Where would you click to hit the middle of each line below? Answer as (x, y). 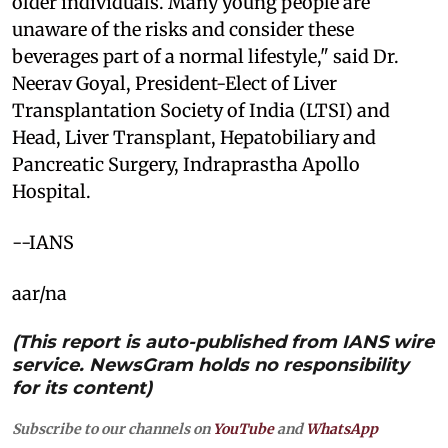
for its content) (82, 387)
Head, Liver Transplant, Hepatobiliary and (194, 137)
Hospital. (51, 191)
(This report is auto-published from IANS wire (223, 341)
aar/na (39, 293)
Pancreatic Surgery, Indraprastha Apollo (186, 164)
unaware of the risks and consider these (183, 29)
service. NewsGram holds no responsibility (210, 364)
